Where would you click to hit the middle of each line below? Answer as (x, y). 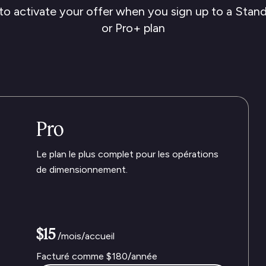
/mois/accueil (86, 236)
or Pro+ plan (133, 28)
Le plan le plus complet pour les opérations (127, 154)
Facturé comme (71, 256)
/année (142, 256)
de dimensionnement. (82, 170)
